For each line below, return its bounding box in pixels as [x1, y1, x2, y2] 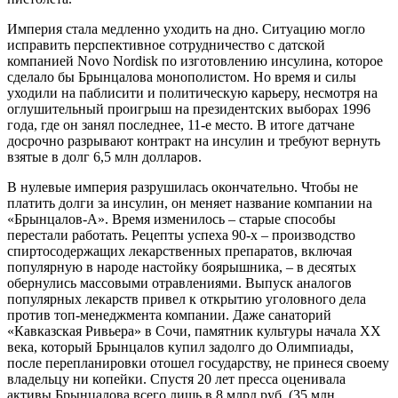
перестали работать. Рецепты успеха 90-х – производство [7, 227, 355, 243]
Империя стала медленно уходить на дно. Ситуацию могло [7, 21, 365, 37]
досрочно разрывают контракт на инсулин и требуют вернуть [7, 133, 380, 149]
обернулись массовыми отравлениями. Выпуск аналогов [7, 275, 352, 291]
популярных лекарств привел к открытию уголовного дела [7, 291, 366, 307]
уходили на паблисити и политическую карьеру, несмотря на [7, 85, 378, 101]
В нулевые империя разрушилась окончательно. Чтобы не [7, 179, 358, 195]
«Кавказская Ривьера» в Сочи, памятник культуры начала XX [7, 323, 381, 339]
